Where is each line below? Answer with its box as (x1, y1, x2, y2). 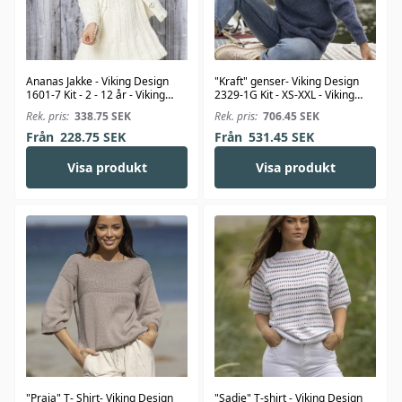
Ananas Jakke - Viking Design (26, 74, 169, 90)
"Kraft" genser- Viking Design (214, 74, 359, 90)
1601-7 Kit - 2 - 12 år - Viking (26, 87, 165, 103)
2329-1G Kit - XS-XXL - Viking (214, 87, 354, 103)
